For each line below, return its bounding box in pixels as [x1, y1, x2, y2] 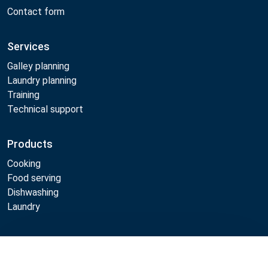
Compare [197, 252, 239, 263]
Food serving [7, 172, 61, 184]
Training [7, 89, 39, 100]
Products [7, 137, 53, 150]
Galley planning [7, 60, 69, 72]
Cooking [7, 157, 41, 169]
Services [7, 39, 50, 53]
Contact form [7, 5, 65, 17]
